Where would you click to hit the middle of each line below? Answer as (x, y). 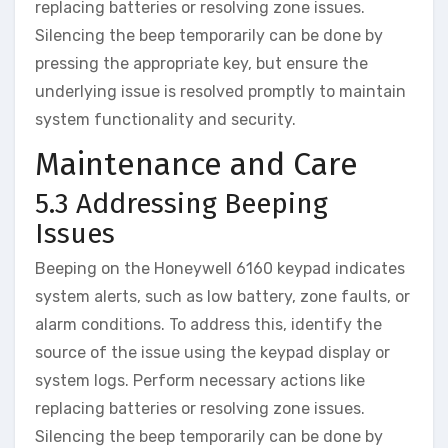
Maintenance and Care (196, 164)
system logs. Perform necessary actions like (200, 380)
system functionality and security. (165, 119)
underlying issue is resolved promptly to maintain (220, 91)
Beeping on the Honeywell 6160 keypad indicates (220, 268)
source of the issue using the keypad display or (212, 352)
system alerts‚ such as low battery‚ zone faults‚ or (222, 296)
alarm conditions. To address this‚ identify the (208, 324)
